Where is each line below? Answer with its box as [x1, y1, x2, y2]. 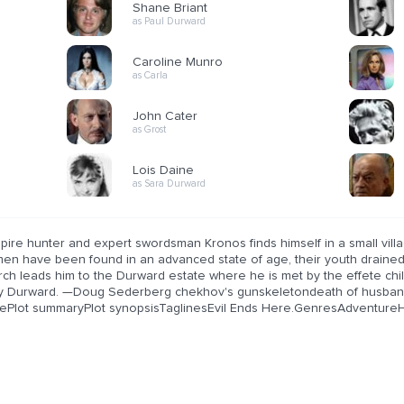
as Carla [133, 69, 168, 80]
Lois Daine [133, 163, 194, 177]
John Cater [133, 109, 197, 123]
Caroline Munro [133, 55, 223, 69]
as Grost [133, 124, 166, 134]
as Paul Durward [133, 15, 206, 26]
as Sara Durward [133, 178, 206, 188]
